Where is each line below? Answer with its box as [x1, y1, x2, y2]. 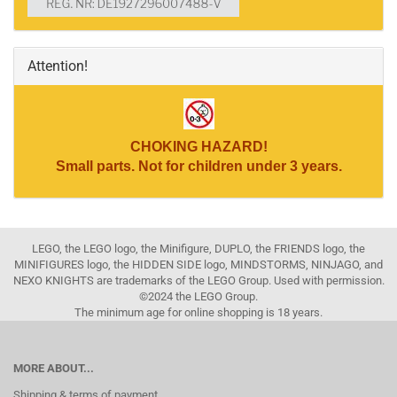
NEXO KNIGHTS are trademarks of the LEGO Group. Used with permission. [12, 274, 385, 287]
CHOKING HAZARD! [129, 139, 268, 154]
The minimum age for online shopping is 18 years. [74, 306, 323, 319]
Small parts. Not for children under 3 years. [55, 159, 342, 174]
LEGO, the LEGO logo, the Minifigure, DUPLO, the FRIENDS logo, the [32, 242, 365, 255]
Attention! [27, 58, 88, 74]
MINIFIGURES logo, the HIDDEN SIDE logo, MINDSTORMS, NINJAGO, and [14, 258, 383, 271]
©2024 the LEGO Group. [139, 290, 258, 303]
